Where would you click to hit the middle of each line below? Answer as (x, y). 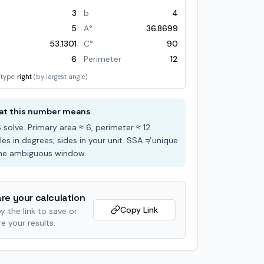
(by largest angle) (60, 77)
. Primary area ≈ (54, 127)
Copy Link (139, 210)
